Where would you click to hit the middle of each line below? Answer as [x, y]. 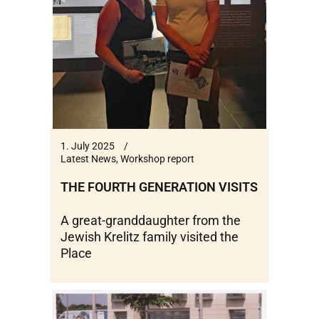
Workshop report [157, 158]
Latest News [88, 158]
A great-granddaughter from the [151, 220]
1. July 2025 [88, 146]
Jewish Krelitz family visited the [150, 236]
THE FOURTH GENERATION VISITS [159, 187]
